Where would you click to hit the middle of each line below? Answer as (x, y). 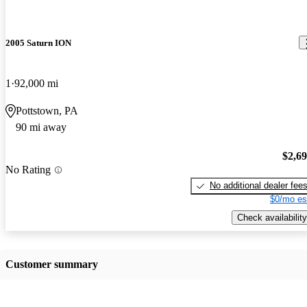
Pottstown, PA (47, 110)
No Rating (28, 170)
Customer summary (52, 264)
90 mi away (41, 127)
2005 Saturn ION (38, 42)
